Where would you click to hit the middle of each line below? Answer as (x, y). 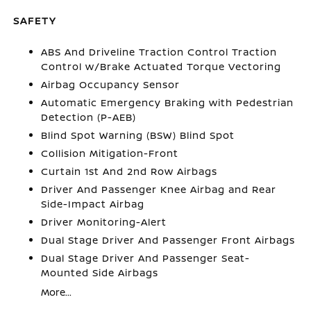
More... (57, 292)
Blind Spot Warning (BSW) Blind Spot (138, 135)
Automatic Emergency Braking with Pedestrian (168, 102)
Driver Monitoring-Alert (104, 222)
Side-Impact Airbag (93, 204)
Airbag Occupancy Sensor (111, 84)
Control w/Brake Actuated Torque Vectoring (161, 66)
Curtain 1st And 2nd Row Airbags (129, 171)
